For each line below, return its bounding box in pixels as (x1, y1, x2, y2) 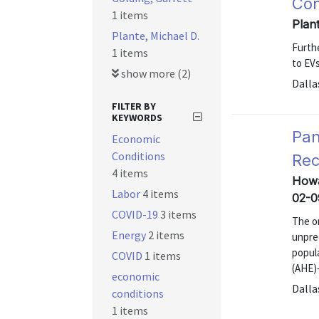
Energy (112, 228, 148, 242)
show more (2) (119, 66, 191, 80)
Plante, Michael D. (112, 28, 199, 43)
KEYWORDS (112, 111, 162, 124)
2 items (148, 228, 184, 242)
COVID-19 (112, 207, 160, 221)
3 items (160, 207, 197, 221)
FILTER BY (112, 100, 156, 113)
